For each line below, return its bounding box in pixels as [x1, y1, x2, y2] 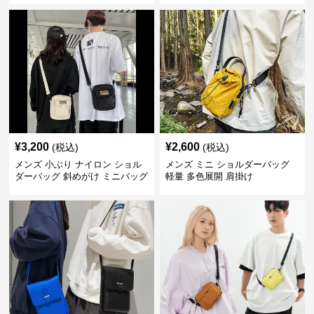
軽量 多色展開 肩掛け [165, 171, 253, 182]
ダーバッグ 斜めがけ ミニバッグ [15, 171, 149, 182]
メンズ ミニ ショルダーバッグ [165, 159, 289, 170]
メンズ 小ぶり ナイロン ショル [15, 159, 142, 170]
